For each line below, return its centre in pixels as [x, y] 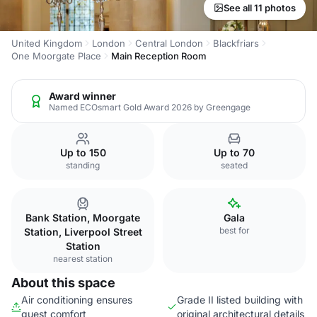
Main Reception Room [159, 56]
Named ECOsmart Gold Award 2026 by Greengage [150, 107]
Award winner [82, 96]
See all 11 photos [260, 8]
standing [83, 165]
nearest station [83, 259]
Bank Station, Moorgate [83, 218]
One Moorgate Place [56, 56]
